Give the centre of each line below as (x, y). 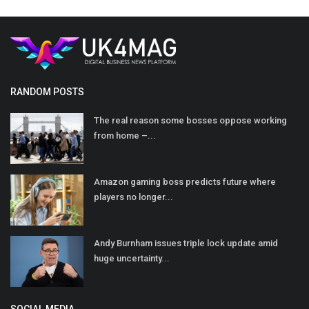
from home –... (125, 135)
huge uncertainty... (132, 258)
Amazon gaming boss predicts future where (185, 181)
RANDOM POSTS (47, 91)
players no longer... (133, 197)
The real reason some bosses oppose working (190, 120)
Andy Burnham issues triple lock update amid (186, 243)
